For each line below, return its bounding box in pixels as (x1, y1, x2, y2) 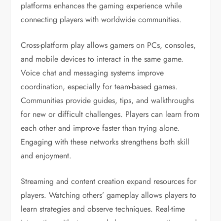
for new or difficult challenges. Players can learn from (21, 109, 200, 120)
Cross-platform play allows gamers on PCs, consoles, (21, 39, 196, 51)
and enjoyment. (21, 150, 72, 161)
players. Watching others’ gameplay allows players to (21, 189, 197, 201)
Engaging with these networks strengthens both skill (21, 136, 190, 147)
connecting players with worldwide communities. (21, 14, 182, 25)
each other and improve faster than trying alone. (21, 122, 180, 134)
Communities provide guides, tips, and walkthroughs (21, 95, 194, 106)
